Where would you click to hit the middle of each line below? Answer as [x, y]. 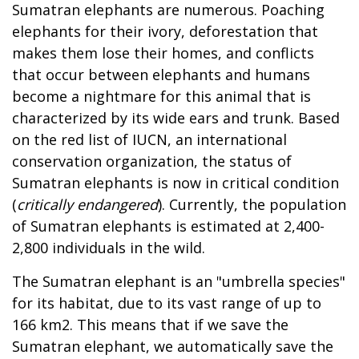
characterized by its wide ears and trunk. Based [176, 117]
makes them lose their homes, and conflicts [163, 52]
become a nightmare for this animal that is [161, 96]
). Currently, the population [252, 204]
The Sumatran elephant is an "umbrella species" [179, 281]
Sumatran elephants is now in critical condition [175, 182]
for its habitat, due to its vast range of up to [167, 303]
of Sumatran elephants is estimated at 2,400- [168, 226]
